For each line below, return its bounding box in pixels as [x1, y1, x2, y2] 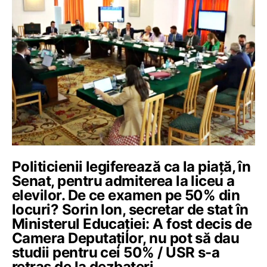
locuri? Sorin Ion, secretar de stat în [12, 200, 249, 218]
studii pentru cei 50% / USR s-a [12, 243, 220, 261]
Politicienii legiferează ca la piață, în [12, 157, 251, 175]
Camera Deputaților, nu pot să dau [12, 229, 240, 247]
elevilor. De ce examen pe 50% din [12, 186, 240, 204]
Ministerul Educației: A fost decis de [12, 215, 252, 232]
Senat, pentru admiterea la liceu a [12, 172, 235, 190]
